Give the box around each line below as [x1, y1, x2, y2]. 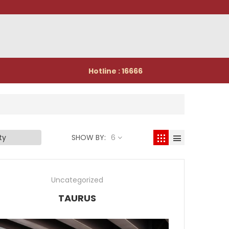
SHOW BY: [72, 132, 106, 143]
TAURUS [58, 192, 96, 205]
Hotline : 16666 [88, 66, 143, 77]
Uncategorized [51, 175, 103, 186]
